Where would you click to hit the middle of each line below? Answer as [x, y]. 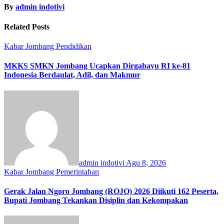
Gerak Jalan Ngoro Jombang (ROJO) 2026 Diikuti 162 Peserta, [111, 191]
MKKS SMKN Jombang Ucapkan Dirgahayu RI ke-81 [97, 66]
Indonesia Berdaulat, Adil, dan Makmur [72, 75]
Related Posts [27, 26]
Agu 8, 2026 [146, 162]
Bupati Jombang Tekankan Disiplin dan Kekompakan [96, 200]
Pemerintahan [77, 171]
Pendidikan [74, 46]
